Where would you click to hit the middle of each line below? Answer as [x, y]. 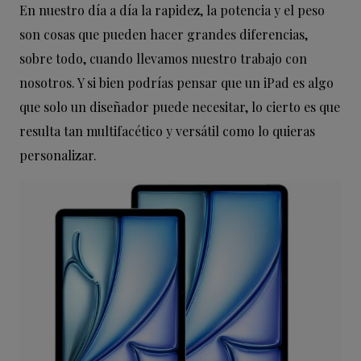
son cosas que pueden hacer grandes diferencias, [164, 34]
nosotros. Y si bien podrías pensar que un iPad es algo [176, 83]
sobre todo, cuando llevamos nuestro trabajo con [163, 58]
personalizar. [58, 155]
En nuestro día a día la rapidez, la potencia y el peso [172, 10]
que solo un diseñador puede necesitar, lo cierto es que [180, 107]
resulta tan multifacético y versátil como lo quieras [167, 131]
